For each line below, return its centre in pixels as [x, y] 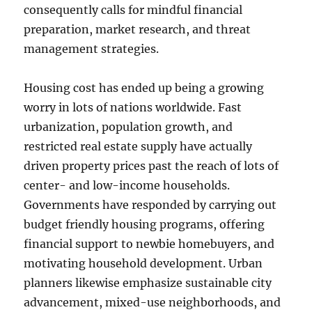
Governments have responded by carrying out [150, 205]
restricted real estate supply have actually [138, 146]
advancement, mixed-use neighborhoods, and [153, 302]
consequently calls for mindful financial [133, 10]
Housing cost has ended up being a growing [144, 88]
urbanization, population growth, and [128, 127]
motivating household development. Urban [143, 263]
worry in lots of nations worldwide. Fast [133, 107]
